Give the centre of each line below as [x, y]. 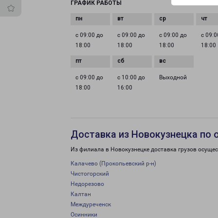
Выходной [173, 77]
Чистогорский [90, 174]
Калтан [81, 194]
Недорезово [87, 184]
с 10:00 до [131, 77]
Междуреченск [91, 204]
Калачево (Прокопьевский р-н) [113, 163]
